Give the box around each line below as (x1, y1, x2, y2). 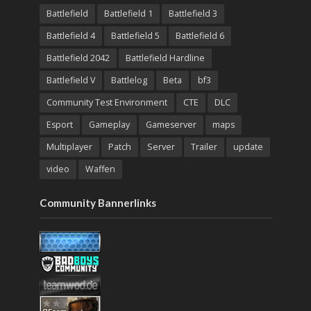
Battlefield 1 (103, 7, 153, 19)
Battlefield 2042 (46, 51, 110, 64)
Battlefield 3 (168, 7, 217, 19)
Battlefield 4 (46, 29, 95, 42)
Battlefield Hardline (125, 51, 205, 64)
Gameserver (145, 118, 196, 131)
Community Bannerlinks (39, 196, 156, 209)
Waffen (85, 162, 115, 175)
